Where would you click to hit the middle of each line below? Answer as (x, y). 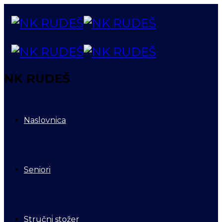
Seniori (37, 169)
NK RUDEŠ (37, 78)
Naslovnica (45, 120)
